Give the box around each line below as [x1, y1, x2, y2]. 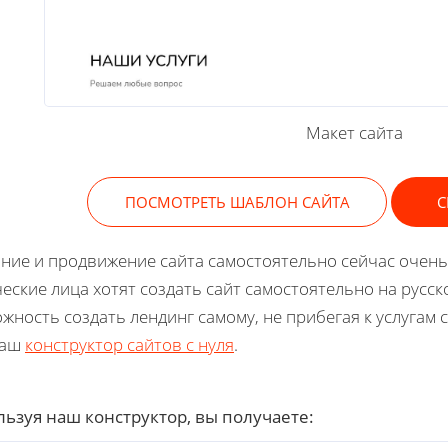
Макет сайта [305, 120, 403, 144]
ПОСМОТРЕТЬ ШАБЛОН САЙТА [124, 191, 350, 212]
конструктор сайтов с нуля [25, 332, 234, 356]
